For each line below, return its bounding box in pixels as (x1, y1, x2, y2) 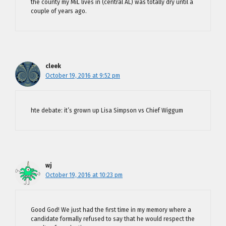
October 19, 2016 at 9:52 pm (45, 72, 120, 79)
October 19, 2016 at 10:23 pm (45, 172, 123, 179)
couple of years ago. (31, 8, 87, 15)
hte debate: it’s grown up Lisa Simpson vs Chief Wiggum (31, 107, 183, 114)
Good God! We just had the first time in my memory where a (31, 206, 191, 213)
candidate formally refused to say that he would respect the (31, 215, 195, 222)
